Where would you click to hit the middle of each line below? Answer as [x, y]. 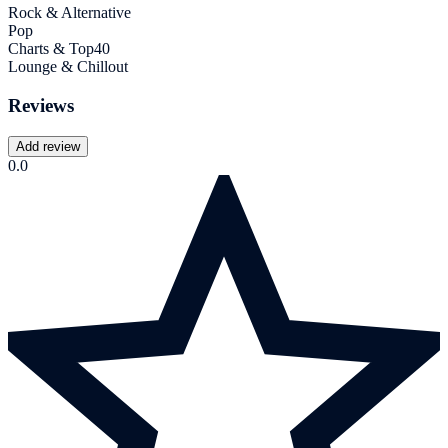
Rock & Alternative [69, 13]
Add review [48, 146]
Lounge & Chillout [68, 67]
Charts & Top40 [59, 49]
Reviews [41, 105]
